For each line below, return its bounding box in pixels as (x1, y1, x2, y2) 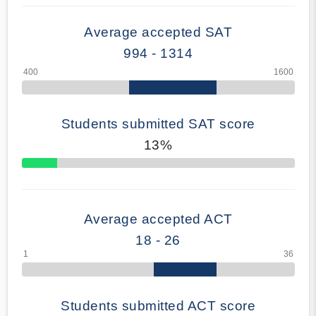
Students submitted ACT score (61, 298, 255, 313)
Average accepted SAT (84, 24, 232, 39)
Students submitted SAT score (61, 116, 255, 131)
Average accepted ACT (83, 211, 233, 226)
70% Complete (20, 162, 75, 171)
